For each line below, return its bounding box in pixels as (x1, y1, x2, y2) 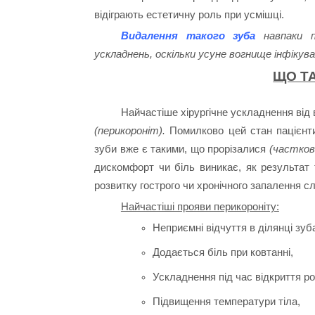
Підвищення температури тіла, (152, 295, 300, 307)
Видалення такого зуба (120, 30, 256, 42)
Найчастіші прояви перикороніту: (120, 200, 279, 213)
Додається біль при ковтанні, (152, 245, 293, 258)
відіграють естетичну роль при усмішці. (94, 8, 285, 21)
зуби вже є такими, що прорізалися (94, 143, 269, 155)
